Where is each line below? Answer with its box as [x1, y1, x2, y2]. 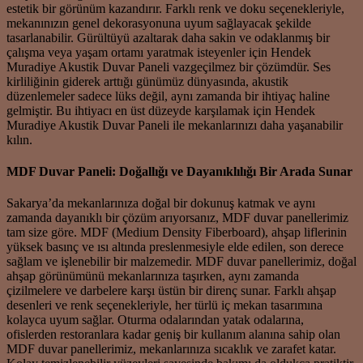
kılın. [6, 132, 32, 147]
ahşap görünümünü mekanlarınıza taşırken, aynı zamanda [6, 269, 299, 284]
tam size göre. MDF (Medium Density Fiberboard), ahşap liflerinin [6, 225, 347, 240]
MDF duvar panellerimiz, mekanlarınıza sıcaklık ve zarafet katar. [6, 342, 336, 357]
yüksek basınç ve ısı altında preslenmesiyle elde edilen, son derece [6, 240, 344, 254]
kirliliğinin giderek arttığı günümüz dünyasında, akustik [6, 74, 288, 88]
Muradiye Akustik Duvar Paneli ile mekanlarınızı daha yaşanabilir [6, 117, 343, 132]
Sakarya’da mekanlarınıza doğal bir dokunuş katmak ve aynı [6, 196, 315, 211]
